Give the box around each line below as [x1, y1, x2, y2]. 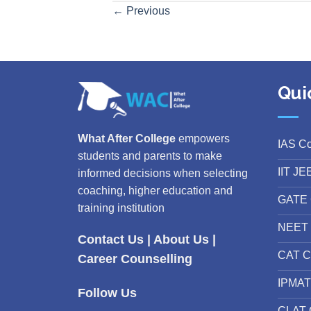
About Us [153, 232, 209, 246]
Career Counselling [78, 251, 192, 266]
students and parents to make [78, 150, 222, 162]
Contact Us [78, 232, 144, 246]
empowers [176, 133, 230, 145]
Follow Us [78, 285, 137, 300]
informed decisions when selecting [78, 167, 248, 180]
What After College [78, 133, 176, 145]
